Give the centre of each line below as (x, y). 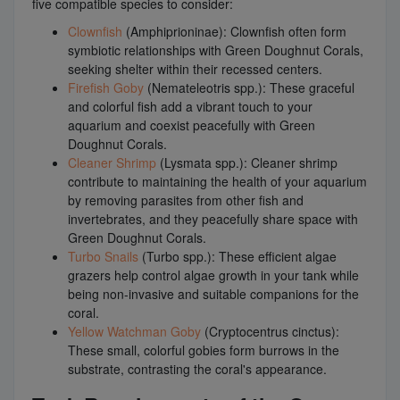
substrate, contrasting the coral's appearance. (197, 368)
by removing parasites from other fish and (186, 200)
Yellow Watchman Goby (134, 331)
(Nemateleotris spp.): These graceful (249, 87)
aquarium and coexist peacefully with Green (192, 125)
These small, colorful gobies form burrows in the (204, 350)
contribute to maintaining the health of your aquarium (217, 181)
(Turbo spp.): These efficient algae (237, 256)
